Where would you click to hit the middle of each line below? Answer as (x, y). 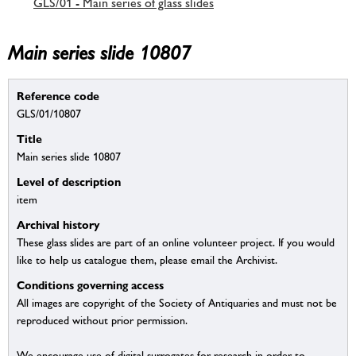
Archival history (58, 225)
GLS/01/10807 (49, 114)
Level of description (69, 182)
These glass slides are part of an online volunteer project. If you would (176, 243)
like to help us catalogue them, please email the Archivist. (147, 260)
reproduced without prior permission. (102, 321)
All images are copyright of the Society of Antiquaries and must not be (177, 303)
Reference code (58, 96)
